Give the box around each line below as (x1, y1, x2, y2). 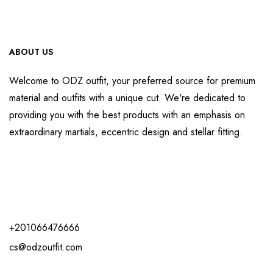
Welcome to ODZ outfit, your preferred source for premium (9, 74, 255, 88)
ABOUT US (9, 46, 53, 58)
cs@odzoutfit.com (9, 240, 82, 255)
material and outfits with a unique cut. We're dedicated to (9, 91, 246, 105)
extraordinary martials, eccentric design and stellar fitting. (9, 125, 243, 139)
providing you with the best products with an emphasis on (9, 108, 245, 122)
